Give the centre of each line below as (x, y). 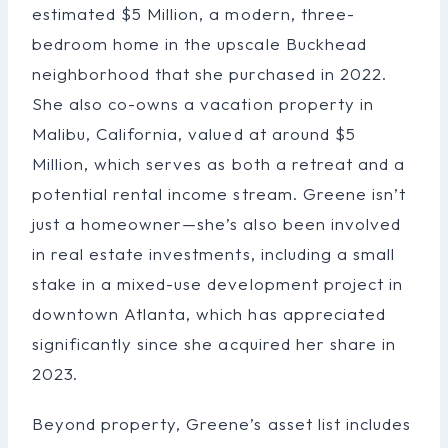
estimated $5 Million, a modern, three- (193, 13)
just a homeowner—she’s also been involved (216, 223)
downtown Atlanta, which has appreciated (209, 313)
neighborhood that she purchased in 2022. (209, 73)
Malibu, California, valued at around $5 (194, 133)
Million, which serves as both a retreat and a (218, 163)
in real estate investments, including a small (213, 253)
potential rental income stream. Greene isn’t (219, 193)
